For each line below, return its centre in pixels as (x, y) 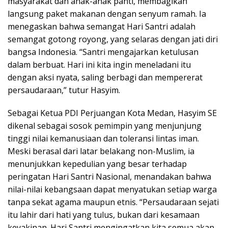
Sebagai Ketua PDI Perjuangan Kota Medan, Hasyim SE (112, 113)
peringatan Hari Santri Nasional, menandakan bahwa (109, 177)
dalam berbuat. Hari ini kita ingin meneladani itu (99, 65)
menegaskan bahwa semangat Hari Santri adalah (102, 27)
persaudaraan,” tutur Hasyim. (64, 90)
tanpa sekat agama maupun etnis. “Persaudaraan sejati (113, 202)
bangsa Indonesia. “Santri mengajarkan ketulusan (103, 52)
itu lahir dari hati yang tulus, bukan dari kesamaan (104, 215)
